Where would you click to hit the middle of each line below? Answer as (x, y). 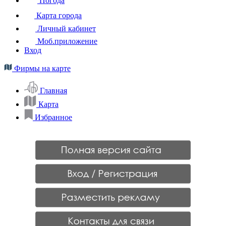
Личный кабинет (66, 28)
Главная (53, 90)
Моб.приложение (66, 41)
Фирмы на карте (41, 68)
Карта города (58, 15)
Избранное (53, 117)
